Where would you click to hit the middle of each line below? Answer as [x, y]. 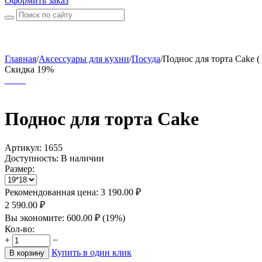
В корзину [27, 253]
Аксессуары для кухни [84, 59]
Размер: [20, 168]
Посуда [146, 59]
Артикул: [23, 147]
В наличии [82, 158]
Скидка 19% [29, 69]
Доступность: [32, 158]
